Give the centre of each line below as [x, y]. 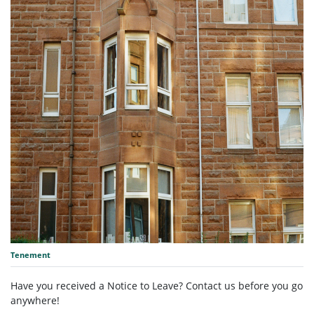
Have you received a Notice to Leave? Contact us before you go [157, 286]
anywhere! [35, 301]
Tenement [30, 255]
